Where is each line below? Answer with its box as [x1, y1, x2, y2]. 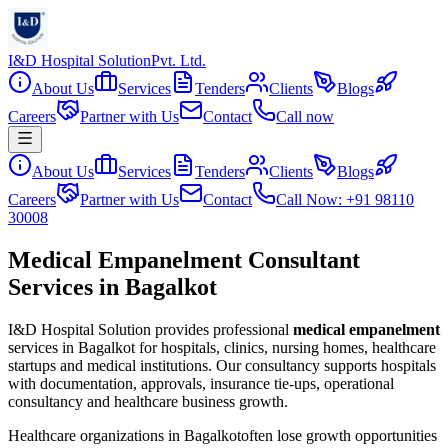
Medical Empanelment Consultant [8, 246, 360, 273]
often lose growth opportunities [241, 426, 437, 444]
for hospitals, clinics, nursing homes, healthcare [135, 338, 436, 356]
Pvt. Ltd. [151, 52, 206, 69]
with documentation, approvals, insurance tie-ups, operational [8, 374, 394, 392]
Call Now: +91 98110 [276, 191, 414, 208]
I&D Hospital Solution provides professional [8, 320, 289, 338]
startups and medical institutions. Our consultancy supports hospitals [8, 356, 436, 374]
